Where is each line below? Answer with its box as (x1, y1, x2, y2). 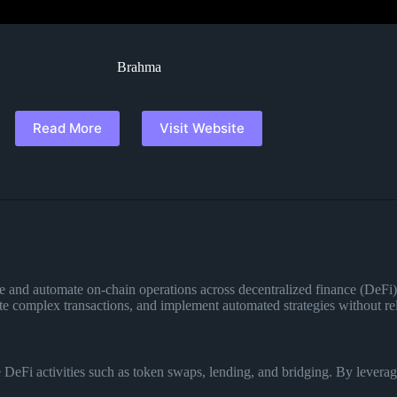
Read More (33, 120, 103, 137)
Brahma (116, 58, 161, 74)
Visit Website (160, 120, 245, 137)
